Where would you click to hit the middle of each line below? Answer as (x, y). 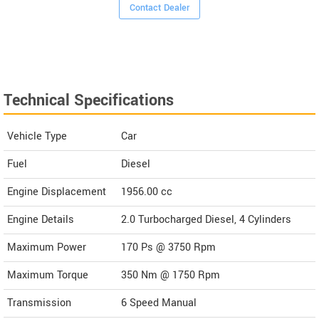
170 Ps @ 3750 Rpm (168, 248)
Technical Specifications (89, 101)
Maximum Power (47, 248)
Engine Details (41, 220)
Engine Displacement (57, 192)
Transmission (39, 303)
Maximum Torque (48, 276)
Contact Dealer (160, 8)
